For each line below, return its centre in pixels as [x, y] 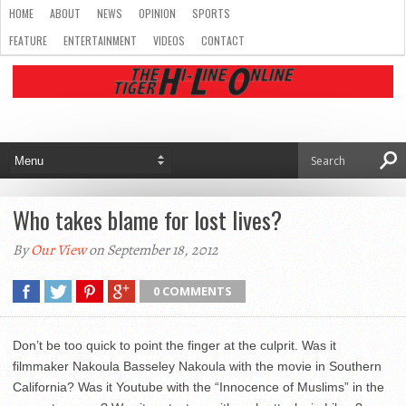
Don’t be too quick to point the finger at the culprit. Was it [174, 345]
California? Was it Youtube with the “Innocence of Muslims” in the [198, 387]
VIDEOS [169, 40]
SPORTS [211, 13]
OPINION [157, 13]
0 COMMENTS [193, 291]
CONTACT [223, 40]
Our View [58, 250]
